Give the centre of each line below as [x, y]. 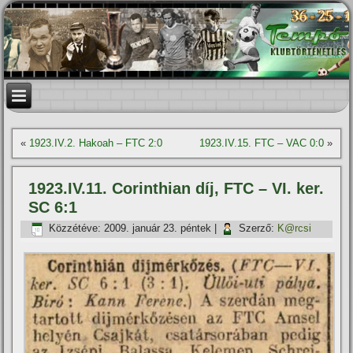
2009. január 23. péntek [158, 229]
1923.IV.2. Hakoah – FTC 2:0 [96, 143]
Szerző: [257, 229]
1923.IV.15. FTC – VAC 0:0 [261, 143]
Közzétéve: [75, 229]
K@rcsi [295, 229]
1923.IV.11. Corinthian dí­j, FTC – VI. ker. [176, 188]
